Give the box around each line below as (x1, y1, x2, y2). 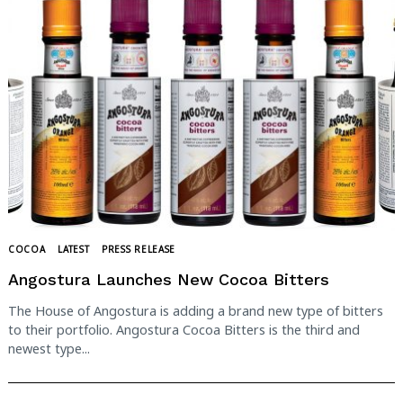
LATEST (58, 243, 90, 256)
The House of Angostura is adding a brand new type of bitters (8, 302, 383, 320)
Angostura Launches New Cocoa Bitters (8, 269, 329, 289)
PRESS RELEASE (102, 243, 176, 256)
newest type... (8, 340, 90, 358)
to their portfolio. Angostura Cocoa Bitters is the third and (8, 321, 360, 339)
